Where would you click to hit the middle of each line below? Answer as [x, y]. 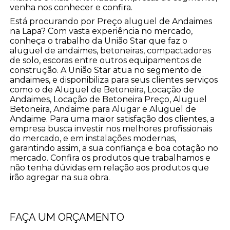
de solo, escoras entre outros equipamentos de [106, 60]
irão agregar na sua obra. [60, 177]
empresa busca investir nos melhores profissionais [111, 128]
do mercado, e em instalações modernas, [93, 138]
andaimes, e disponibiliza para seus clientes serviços [114, 80]
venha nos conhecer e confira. [71, 7]
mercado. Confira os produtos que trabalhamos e [110, 158]
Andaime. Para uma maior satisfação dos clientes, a [112, 119]
